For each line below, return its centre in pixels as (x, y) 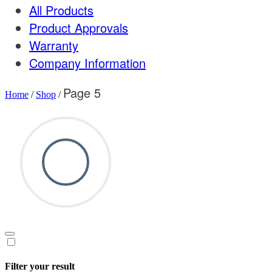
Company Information (87, 63)
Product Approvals (79, 28)
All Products (61, 10)
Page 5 (82, 93)
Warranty (54, 45)
